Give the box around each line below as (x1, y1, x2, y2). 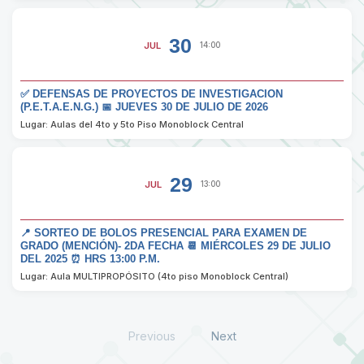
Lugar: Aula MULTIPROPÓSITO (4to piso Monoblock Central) (20, 271, 288, 283)
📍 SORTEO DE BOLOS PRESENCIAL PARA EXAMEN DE (20, 227, 307, 240)
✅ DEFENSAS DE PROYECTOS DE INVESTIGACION (20, 89, 283, 101)
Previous (128, 329, 175, 344)
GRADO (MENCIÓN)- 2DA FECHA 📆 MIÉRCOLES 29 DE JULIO (20, 240, 331, 253)
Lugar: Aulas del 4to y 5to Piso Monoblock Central (20, 119, 244, 131)
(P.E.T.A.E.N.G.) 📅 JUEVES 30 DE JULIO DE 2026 (20, 102, 268, 114)
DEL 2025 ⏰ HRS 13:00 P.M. (20, 253, 160, 266)
